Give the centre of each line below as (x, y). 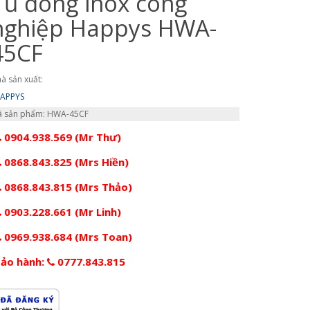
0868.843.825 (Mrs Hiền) (65, 162)
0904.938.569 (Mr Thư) (61, 137)
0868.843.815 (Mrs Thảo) (67, 186)
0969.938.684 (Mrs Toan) (67, 236)
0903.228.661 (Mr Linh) (61, 211)
